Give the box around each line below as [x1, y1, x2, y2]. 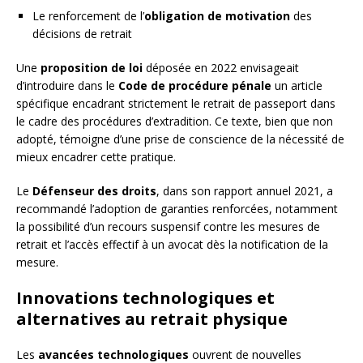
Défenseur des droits [32, 182, 156, 199]
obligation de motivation [144, 7, 290, 23]
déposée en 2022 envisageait [143, 59, 299, 75]
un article [271, 77, 322, 93]
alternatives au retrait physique [16, 307, 288, 330]
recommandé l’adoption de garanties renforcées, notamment [16, 200, 338, 216]
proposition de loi [41, 59, 143, 75]
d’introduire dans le [16, 77, 118, 93]
